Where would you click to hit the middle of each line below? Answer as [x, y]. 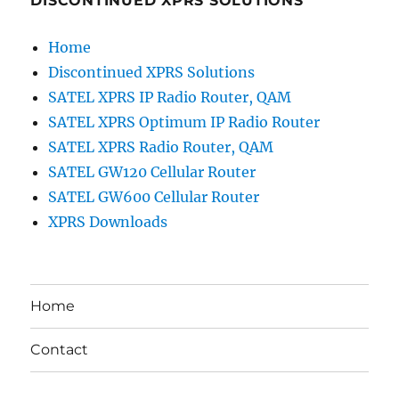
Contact [60, 350]
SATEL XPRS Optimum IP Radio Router [184, 122]
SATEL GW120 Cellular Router [152, 171]
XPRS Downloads [108, 221]
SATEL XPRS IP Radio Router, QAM [170, 97]
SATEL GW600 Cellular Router [154, 196]
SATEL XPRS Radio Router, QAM [161, 147]
